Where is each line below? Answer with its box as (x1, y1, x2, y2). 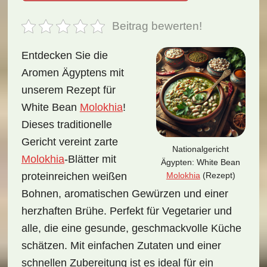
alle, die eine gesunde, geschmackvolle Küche (21, 222, 241, 234)
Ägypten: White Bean (161, 157, 241, 167)
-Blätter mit (64, 153, 116, 165)
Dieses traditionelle (21, 119, 112, 131)
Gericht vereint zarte (21, 136, 118, 148)
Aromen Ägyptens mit (21, 67, 124, 79)
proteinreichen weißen (21, 170, 127, 182)
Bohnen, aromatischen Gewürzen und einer (21, 188, 228, 200)
